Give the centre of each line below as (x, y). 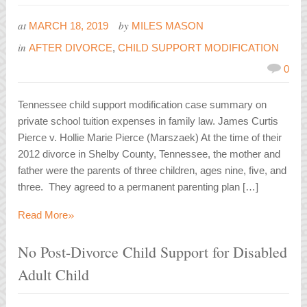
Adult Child (54, 275)
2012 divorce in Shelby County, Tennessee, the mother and (149, 154)
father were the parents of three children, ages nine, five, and (152, 171)
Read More (43, 215)
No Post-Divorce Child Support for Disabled (153, 252)
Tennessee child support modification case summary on (143, 105)
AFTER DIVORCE (71, 48)
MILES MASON (168, 26)
